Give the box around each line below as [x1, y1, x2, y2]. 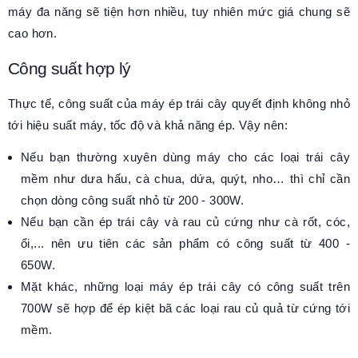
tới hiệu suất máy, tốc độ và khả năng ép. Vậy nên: [8, 118, 292, 133]
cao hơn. [8, 26, 61, 41]
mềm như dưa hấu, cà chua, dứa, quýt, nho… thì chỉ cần [21, 172, 350, 186]
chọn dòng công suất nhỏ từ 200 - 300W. [21, 193, 245, 208]
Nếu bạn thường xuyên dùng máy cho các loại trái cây [21, 150, 350, 165]
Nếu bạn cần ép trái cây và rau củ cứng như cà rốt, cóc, [21, 215, 350, 229]
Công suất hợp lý [8, 59, 131, 78]
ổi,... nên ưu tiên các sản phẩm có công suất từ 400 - [21, 237, 350, 251]
